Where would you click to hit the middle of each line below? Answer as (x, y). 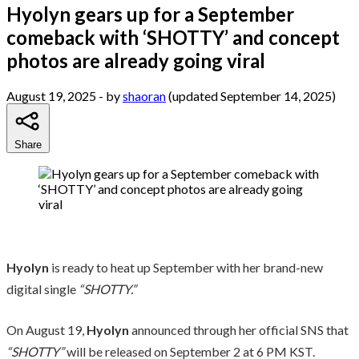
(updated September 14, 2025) (252, 95)
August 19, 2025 (51, 95)
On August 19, (46, 329)
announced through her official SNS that (240, 329)
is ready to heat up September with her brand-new (186, 267)
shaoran (144, 95)
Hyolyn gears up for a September (150, 14)
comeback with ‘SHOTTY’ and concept (173, 37)
